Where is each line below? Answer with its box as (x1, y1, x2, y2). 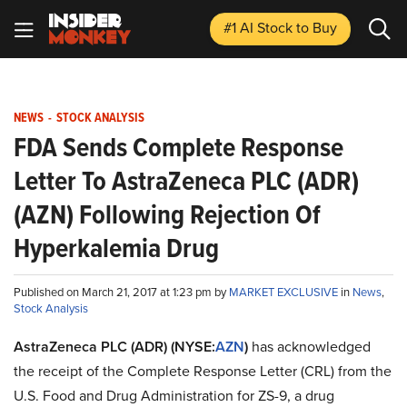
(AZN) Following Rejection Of (14, 194, 321, 234)
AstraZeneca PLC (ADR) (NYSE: (14, 336, 215, 357)
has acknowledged (248, 336, 371, 357)
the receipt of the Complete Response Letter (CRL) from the (14, 361, 392, 382)
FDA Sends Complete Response (14, 127, 343, 167)
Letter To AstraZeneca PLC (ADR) (14, 161, 359, 201)
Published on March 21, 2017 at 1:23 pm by (14, 283, 229, 301)
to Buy (296, 17, 337, 38)
